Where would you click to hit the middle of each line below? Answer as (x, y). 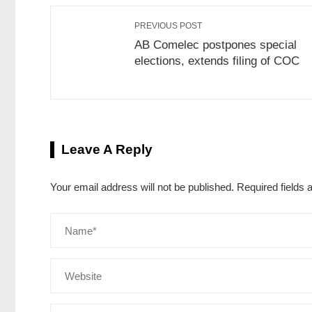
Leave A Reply (107, 150)
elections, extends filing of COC (217, 61)
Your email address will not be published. (142, 187)
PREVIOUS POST (168, 26)
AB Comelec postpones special (216, 45)
